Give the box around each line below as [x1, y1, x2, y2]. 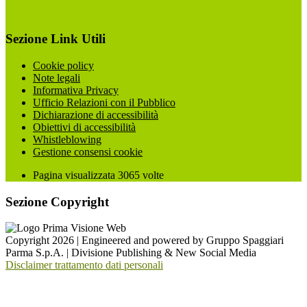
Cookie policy [33, 60, 94, 71]
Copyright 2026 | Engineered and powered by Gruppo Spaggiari [5, 234, 284, 247]
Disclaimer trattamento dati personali [5, 259, 163, 271]
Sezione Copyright [5, 194, 109, 209]
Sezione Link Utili [5, 32, 106, 47]
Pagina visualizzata [33, 169, 118, 181]
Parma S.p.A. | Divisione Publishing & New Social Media [5, 247, 256, 259]
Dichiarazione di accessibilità [33, 109, 158, 121]
